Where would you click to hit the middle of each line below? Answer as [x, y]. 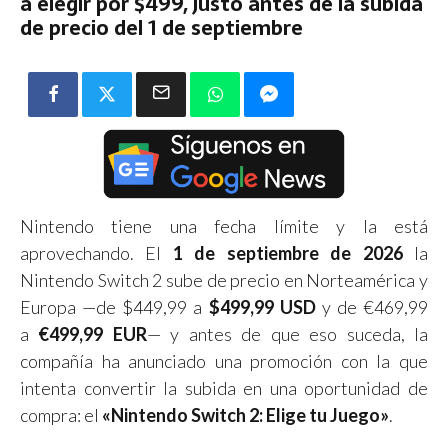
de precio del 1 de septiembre [161, 27]
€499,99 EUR [92, 333]
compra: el [61, 414]
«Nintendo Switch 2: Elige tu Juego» [245, 414]
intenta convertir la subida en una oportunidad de [224, 387]
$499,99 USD [262, 306]
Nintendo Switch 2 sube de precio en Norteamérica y [224, 279]
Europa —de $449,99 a [114, 306]
